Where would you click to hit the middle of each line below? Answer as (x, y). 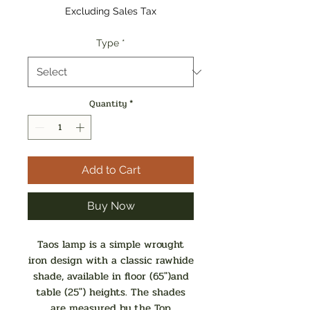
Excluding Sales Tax (111, 11)
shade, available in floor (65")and (111, 276)
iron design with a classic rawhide (111, 260)
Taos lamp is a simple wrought (111, 244)
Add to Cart (111, 170)
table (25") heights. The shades (111, 292)
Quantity (108, 104)
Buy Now (111, 206)
